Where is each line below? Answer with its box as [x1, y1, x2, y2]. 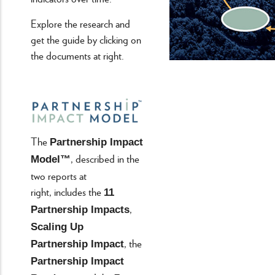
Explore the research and [31, 15, 130, 31]
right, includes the [31, 184, 104, 199]
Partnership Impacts [31, 203, 130, 215]
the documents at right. [31, 47, 124, 63]
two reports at [31, 168, 87, 183]
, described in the [71, 150, 139, 166]
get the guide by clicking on [31, 31, 141, 47]
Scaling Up [31, 220, 83, 233]
